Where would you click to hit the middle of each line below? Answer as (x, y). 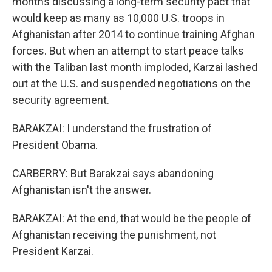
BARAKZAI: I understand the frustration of (112, 128)
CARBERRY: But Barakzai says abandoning (113, 173)
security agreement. (61, 100)
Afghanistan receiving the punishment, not (114, 235)
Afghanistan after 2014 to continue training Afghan (134, 34)
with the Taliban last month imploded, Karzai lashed (135, 67)
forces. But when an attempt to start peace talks (128, 51)
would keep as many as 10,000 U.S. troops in (118, 18)
